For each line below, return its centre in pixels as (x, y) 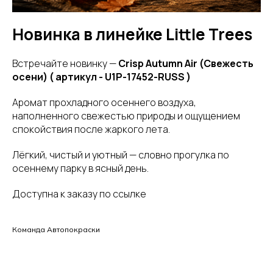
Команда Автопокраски (56, 229)
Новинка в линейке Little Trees (132, 34)
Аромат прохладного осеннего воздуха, (104, 102)
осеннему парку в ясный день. (80, 168)
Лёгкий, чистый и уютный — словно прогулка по (121, 155)
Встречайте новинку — (65, 63)
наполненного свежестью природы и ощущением (126, 116)
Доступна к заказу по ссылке (79, 194)
